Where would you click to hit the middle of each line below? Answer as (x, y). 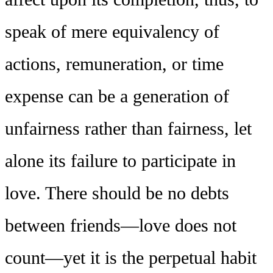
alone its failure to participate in (120, 161)
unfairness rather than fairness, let (128, 128)
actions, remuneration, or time (114, 64)
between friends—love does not (121, 225)
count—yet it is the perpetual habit (131, 257)
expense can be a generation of (117, 96)
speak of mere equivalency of (112, 31)
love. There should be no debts (117, 193)
